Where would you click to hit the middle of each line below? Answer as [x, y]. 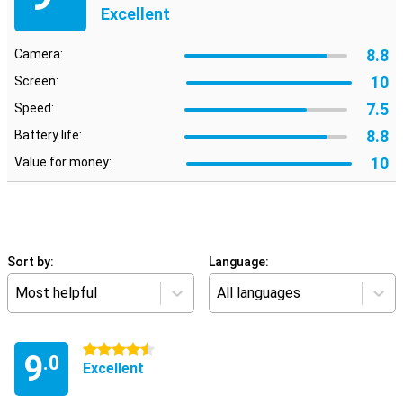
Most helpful [56, 293]
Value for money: [63, 162]
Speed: [34, 108]
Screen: [36, 81]
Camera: [39, 54]
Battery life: [48, 135]
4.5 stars [108, 350]
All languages [259, 293]
